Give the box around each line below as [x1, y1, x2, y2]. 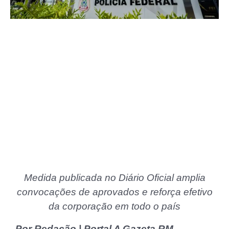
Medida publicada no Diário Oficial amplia [24, 172, 205, 184]
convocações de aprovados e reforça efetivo [16, 187, 213, 198]
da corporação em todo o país [49, 201, 180, 212]
